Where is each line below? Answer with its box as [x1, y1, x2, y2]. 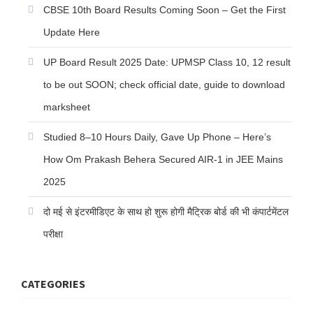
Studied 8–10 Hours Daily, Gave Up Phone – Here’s [43, 131, 271, 143]
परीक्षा [43, 228, 63, 240]
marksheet [43, 101, 90, 113]
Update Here [43, 27, 100, 38]
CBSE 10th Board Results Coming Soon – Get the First [43, 4, 286, 16]
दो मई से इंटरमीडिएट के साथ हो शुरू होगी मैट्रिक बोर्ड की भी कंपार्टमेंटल [43, 206, 289, 218]
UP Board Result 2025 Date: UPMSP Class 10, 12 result [43, 57, 291, 68]
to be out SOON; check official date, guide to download [43, 79, 285, 91]
